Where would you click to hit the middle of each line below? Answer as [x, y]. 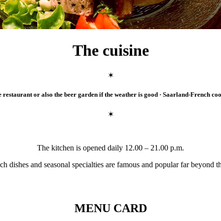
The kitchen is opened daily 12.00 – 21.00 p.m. [110, 147]
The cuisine [110, 51]
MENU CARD [110, 208]
